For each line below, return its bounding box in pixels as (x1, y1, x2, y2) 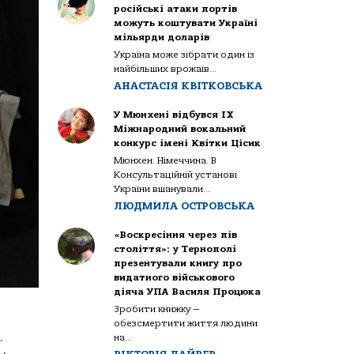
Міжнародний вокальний (114, 122, 247, 134)
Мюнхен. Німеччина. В (114, 154, 217, 166)
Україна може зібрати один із (114, 48, 255, 60)
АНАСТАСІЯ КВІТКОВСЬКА (114, 79, 263, 92)
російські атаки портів (114, 2, 238, 14)
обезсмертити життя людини (114, 317, 258, 329)
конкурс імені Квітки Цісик (114, 137, 262, 149)
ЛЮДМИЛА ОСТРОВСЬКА (114, 199, 255, 212)
